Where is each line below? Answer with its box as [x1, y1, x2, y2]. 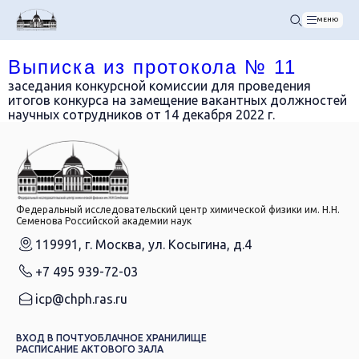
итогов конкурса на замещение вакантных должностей [8, 93, 347, 107]
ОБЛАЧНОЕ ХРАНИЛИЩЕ [90, 332, 207, 343]
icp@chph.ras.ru [35, 291, 127, 306]
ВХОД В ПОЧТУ [16, 332, 90, 343]
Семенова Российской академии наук [16, 215, 192, 226]
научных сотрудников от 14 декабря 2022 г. [8, 107, 275, 122]
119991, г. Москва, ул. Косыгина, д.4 [35, 236, 252, 252]
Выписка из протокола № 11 [8, 56, 304, 78]
